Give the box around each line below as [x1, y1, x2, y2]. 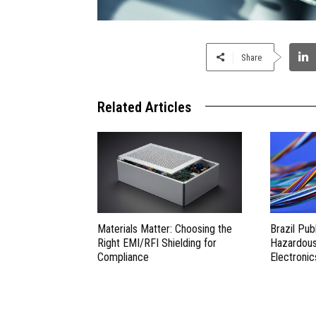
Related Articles [97, 98, 191, 116]
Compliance [97, 250, 149, 265]
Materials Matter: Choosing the [97, 222, 232, 236]
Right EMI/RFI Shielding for [97, 236, 217, 250]
